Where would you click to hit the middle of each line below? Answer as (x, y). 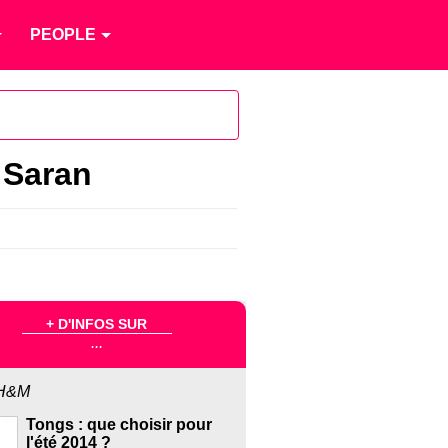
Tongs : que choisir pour (118, 425)
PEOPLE (63, 34)
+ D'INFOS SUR (97, 323)
